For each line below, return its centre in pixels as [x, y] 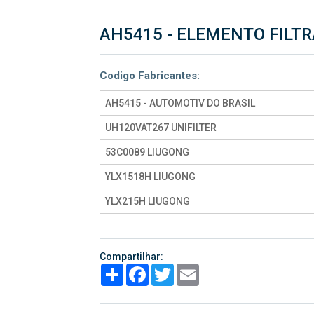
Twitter [190, 269]
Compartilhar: [131, 257]
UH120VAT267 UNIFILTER [161, 128]
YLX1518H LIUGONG [150, 177]
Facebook [170, 269]
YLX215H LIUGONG [147, 201]
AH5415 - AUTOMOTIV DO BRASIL [180, 103]
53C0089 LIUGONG [147, 152]
